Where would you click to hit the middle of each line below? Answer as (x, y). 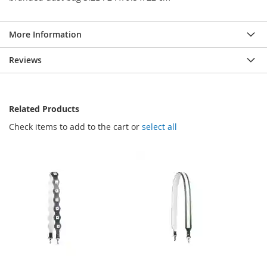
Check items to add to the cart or (75, 127)
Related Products (44, 109)
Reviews (25, 60)
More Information (45, 35)
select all (159, 127)
